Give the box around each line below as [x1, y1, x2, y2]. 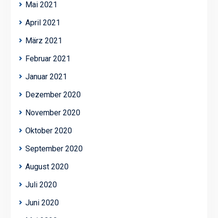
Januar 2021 [25, 72, 67, 81]
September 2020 [25, 144, 83, 153]
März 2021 [25, 36, 62, 45]
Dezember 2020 [25, 90, 81, 99]
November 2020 [25, 108, 80, 117]
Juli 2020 [25, 180, 57, 189]
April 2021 [25, 18, 60, 27]
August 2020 [25, 162, 69, 171]
